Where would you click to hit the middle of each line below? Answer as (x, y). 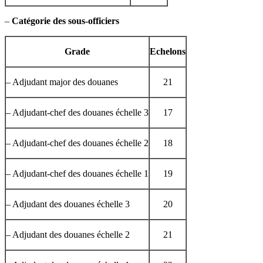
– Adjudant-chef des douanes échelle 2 (77, 143)
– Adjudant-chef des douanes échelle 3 (77, 112)
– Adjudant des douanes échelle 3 (68, 204)
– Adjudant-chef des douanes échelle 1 (77, 173)
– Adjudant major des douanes (62, 82)
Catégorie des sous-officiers (65, 21)
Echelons (168, 51)
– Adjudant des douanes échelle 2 (68, 234)
